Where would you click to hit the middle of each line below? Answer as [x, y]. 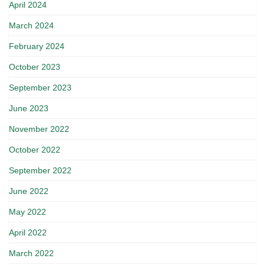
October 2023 [35, 67]
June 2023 [29, 108]
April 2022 [28, 232]
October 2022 [35, 150]
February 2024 [37, 46]
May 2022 [28, 212]
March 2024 [31, 25]
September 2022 [40, 170]
